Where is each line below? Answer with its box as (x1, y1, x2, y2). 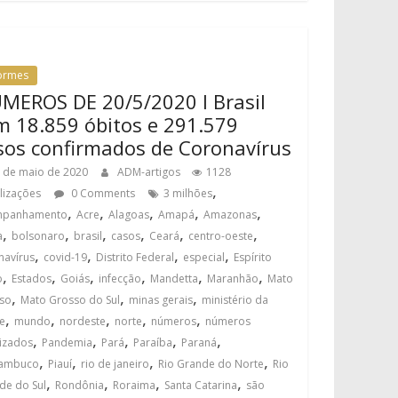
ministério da (202, 292, 269, 307)
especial (183, 250, 226, 265)
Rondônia (55, 378, 105, 393)
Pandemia (42, 335, 93, 350)
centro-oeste (188, 228, 254, 243)
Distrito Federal (96, 250, 175, 265)
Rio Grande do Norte (158, 356, 265, 371)
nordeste (60, 314, 107, 329)
